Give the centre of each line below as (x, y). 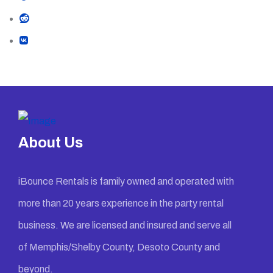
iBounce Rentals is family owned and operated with (126, 181)
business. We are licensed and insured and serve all (125, 225)
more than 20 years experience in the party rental (121, 203)
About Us (50, 143)
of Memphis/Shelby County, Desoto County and (119, 247)
